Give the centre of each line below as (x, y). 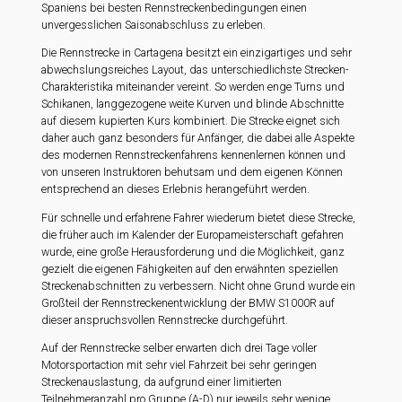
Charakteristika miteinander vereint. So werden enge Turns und (193, 87)
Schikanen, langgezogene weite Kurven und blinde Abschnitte (193, 105)
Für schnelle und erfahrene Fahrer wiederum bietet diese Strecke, (199, 218)
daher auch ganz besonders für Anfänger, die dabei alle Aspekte (198, 139)
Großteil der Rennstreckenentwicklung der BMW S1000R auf (188, 303)
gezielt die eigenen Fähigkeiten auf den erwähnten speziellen (190, 269)
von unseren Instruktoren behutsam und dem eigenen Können (192, 173)
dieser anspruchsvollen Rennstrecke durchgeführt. (165, 320)
